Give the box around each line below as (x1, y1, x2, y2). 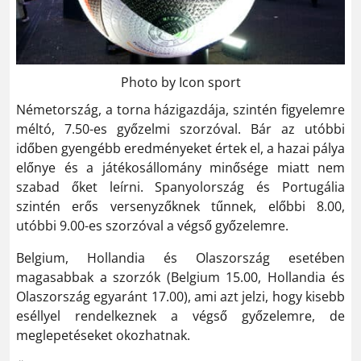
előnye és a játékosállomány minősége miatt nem (16, 158, 345, 176)
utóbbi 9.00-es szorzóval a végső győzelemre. (16, 216, 288, 234)
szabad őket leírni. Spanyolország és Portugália (16, 177, 345, 196)
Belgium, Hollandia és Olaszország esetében (16, 248, 345, 267)
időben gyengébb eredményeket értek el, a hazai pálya (16, 139, 345, 157)
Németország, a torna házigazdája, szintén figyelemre (16, 100, 345, 118)
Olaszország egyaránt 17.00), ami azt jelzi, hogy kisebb (16, 287, 345, 305)
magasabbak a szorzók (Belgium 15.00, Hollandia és (16, 268, 345, 286)
